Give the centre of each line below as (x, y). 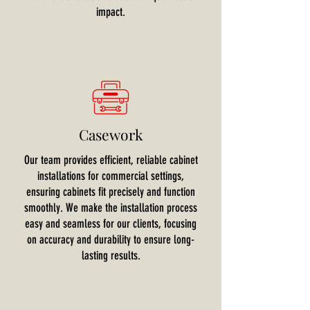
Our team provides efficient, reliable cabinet (111, 160)
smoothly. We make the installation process (111, 208)
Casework (111, 134)
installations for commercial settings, (111, 176)
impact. (111, 12)
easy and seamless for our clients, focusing (111, 224)
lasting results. (111, 255)
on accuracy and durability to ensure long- (111, 239)
